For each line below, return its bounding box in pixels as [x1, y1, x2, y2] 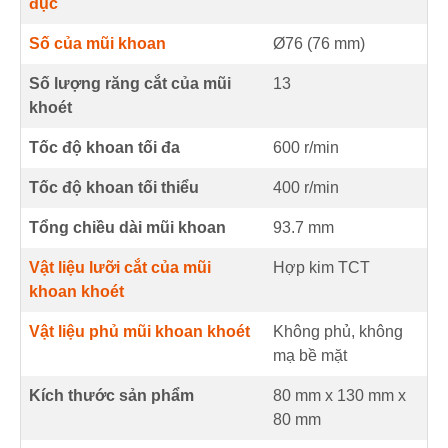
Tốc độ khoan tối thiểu [29, 179, 199, 197]
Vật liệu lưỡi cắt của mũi [29, 259, 211, 277]
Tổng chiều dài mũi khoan [29, 219, 226, 237]
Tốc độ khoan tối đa [29, 139, 180, 157]
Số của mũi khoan [29, 35, 166, 53]
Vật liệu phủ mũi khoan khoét [29, 323, 250, 341]
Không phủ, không [273, 323, 403, 341]
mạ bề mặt [273, 347, 347, 365]
